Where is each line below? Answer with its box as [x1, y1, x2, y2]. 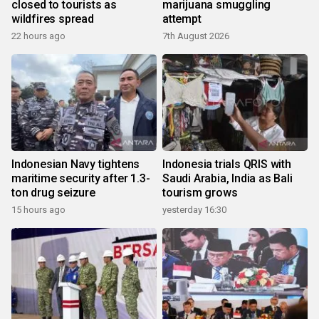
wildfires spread [11, 12, 94, 26]
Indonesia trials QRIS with [162, 157, 291, 172]
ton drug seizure [11, 186, 95, 200]
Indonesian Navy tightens [11, 157, 140, 172]
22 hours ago [11, 31, 66, 42]
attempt [162, 12, 202, 26]
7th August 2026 [162, 31, 229, 42]
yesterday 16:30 [162, 204, 226, 216]
